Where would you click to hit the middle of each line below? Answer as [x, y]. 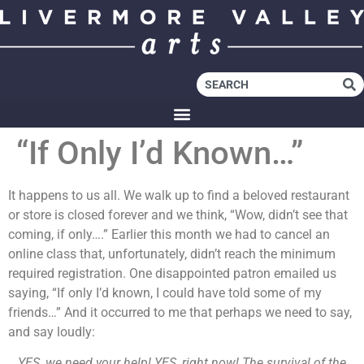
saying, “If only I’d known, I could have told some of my [165, 292]
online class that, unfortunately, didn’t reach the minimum [172, 253]
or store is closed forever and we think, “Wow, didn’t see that [178, 214]
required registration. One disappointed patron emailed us [172, 273]
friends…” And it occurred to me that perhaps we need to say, [180, 312]
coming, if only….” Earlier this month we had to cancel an [169, 234]
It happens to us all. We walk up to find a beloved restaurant [179, 195]
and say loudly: [52, 331]
